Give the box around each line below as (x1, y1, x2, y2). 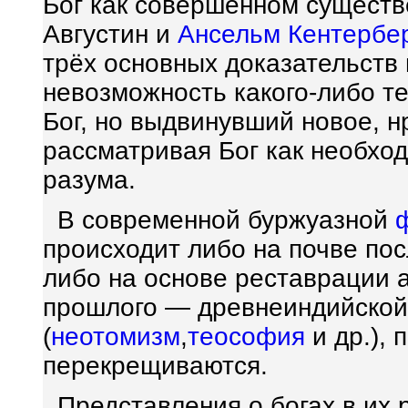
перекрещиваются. (43, 352, 268, 380)
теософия (188, 322, 305, 351)
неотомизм (51, 322, 180, 351)
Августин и (43, 20, 178, 48)
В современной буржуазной (43, 206, 395, 234)
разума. (43, 166, 136, 194)
